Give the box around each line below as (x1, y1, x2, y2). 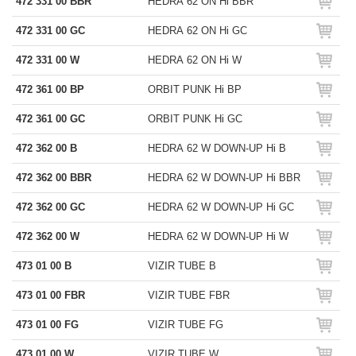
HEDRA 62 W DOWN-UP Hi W (148, 230, 288, 242)
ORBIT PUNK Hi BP (148, 83, 242, 95)
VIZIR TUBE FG (148, 319, 223, 331)
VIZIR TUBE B (148, 260, 216, 272)
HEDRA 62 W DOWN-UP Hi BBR (148, 172, 300, 184)
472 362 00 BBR (16, 172, 91, 184)
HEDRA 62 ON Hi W (148, 54, 242, 66)
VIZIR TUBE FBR (148, 289, 230, 301)
